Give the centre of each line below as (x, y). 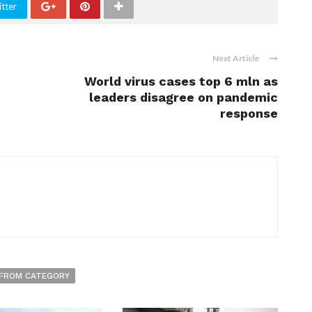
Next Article (236, 58)
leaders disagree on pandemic (184, 97)
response (249, 113)
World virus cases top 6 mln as (181, 81)
